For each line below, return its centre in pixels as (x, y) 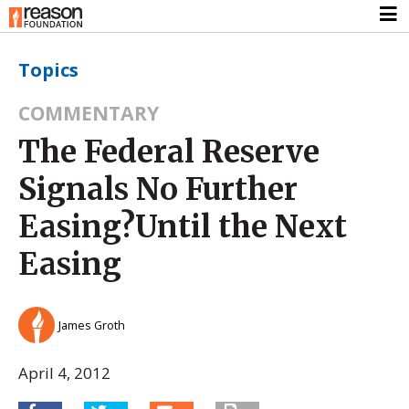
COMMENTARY (89, 112)
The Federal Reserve (169, 151)
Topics (48, 69)
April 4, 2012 (64, 372)
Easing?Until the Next (183, 226)
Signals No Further (158, 189)
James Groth (92, 325)
